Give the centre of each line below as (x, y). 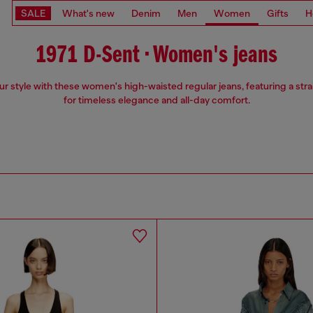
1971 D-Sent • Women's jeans (156, 56)
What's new (88, 13)
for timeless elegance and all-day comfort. (156, 100)
